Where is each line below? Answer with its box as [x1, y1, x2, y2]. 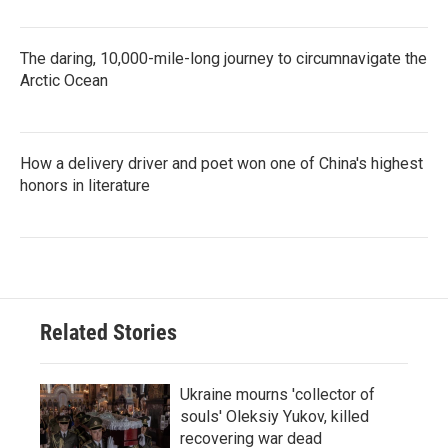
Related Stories [40, 320, 177, 346]
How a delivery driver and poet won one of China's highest [20, 154, 423, 174]
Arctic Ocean [20, 71, 108, 91]
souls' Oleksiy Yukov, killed [180, 407, 369, 427]
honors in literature [20, 176, 150, 196]
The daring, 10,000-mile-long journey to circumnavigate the [20, 49, 427, 69]
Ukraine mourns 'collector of [180, 385, 375, 405]
